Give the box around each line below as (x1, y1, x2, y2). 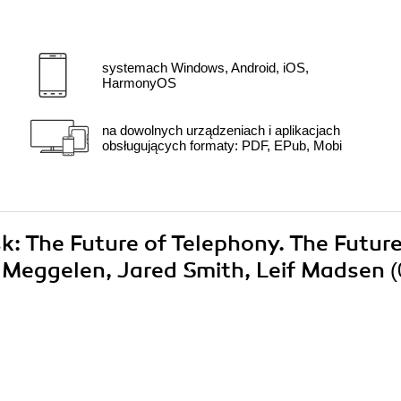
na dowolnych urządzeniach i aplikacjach (102, 123, 340, 139)
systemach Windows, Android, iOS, (102, 60, 309, 76)
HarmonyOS (102, 75, 176, 91)
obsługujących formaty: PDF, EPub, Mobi (102, 138, 342, 154)
